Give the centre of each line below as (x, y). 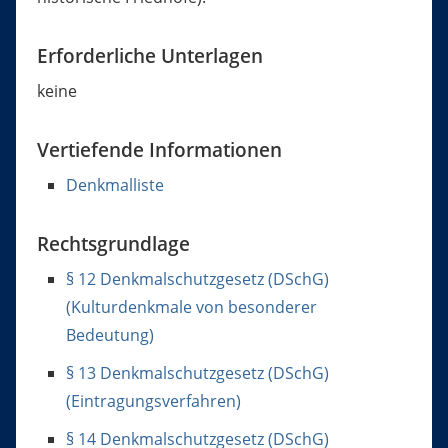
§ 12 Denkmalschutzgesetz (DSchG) (197, 279)
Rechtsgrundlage (113, 244)
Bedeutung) (109, 335)
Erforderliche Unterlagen (149, 56)
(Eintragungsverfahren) (153, 401)
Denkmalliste (114, 185)
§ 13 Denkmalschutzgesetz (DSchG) (197, 373)
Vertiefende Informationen (159, 150)
